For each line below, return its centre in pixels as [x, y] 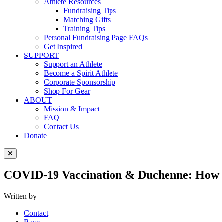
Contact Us [61, 127]
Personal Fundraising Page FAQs [96, 37]
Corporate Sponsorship [80, 82]
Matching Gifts [87, 20]
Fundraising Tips [90, 11]
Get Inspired [63, 46]
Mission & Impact [72, 109]
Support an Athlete [73, 64]
